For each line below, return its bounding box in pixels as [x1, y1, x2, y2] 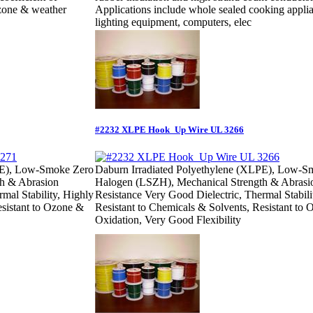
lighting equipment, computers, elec [95, 16, 252, 29]
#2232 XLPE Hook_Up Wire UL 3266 [95, 124, 244, 135]
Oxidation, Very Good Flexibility [95, 214, 241, 226]
